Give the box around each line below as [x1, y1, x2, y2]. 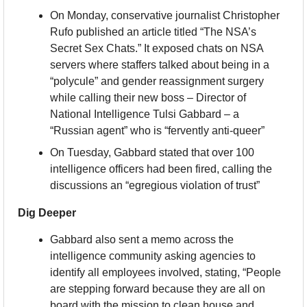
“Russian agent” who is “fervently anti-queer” [50, 125, 265, 137]
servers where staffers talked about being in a [50, 59, 269, 71]
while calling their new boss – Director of [50, 92, 246, 104]
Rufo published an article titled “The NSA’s [50, 26, 256, 38]
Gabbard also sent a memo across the [50, 234, 234, 246]
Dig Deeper [18, 207, 76, 219]
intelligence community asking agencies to [50, 250, 256, 262]
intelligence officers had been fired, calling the [50, 163, 272, 175]
